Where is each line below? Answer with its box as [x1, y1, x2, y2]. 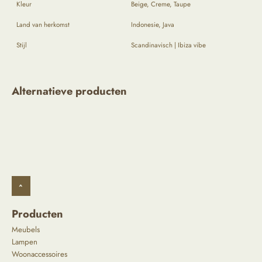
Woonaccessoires [12, 249, 67, 260]
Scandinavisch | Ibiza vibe [131, 40, 206, 50]
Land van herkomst [16, 20, 70, 30]
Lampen [12, 236, 37, 248]
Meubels [12, 224, 40, 236]
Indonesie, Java [131, 20, 174, 30]
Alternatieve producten [12, 83, 127, 99]
